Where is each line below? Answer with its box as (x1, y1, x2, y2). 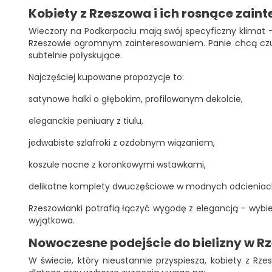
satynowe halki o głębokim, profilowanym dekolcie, (29, 93, 243, 105)
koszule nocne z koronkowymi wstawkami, (29, 158, 206, 171)
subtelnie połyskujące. (29, 49, 122, 61)
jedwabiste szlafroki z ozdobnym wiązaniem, (29, 137, 215, 149)
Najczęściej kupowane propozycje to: (29, 71, 184, 83)
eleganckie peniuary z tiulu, (29, 115, 143, 127)
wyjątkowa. (29, 214, 75, 226)
